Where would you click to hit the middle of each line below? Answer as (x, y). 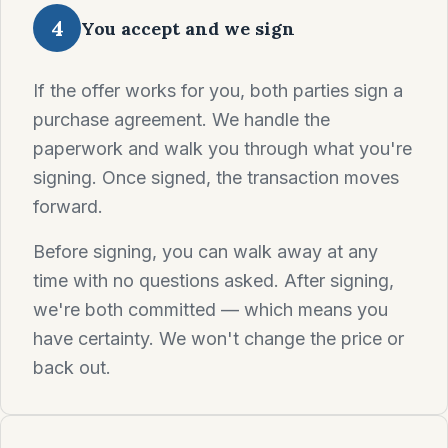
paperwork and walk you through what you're (222, 148)
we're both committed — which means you (210, 309)
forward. (68, 206)
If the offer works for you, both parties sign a (218, 90)
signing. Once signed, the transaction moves (216, 177)
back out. (72, 367)
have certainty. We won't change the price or (218, 338)
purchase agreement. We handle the (181, 119)
